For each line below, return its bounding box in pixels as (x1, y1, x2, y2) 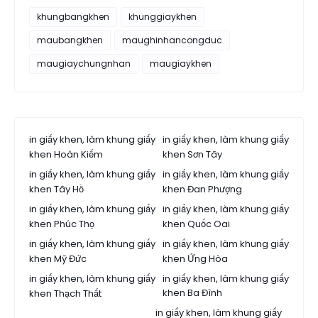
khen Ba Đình (163, 286, 222, 300)
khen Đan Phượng (163, 182, 242, 197)
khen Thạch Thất (29, 287, 102, 301)
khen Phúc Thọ (29, 217, 94, 231)
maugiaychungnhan (37, 57, 131, 70)
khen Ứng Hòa (163, 252, 228, 266)
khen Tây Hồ (29, 182, 84, 197)
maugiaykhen (150, 57, 212, 70)
